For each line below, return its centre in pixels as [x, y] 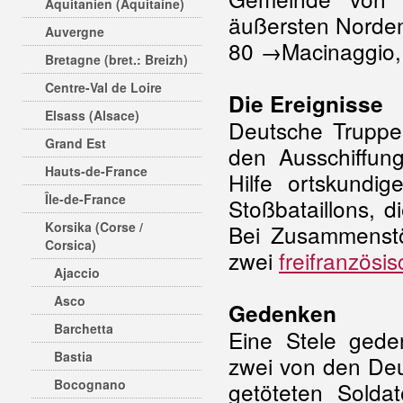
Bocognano [90, 384]
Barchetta [84, 328]
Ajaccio [77, 273]
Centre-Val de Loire [103, 87]
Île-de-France [85, 199]
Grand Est [76, 143]
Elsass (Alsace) [92, 115]
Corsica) [71, 245]
